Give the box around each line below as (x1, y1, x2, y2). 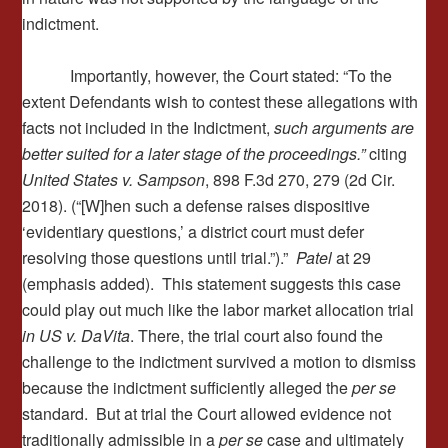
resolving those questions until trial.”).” (22, 246, 297, 269)
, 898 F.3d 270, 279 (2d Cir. (205, 168, 396, 191)
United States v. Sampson (22, 168, 206, 191)
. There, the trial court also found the (130, 324, 384, 347)
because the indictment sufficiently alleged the (22, 376, 353, 399)
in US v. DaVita (22, 324, 131, 347)
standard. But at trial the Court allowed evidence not (22, 402, 392, 425)
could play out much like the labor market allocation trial (22, 298, 415, 321)
